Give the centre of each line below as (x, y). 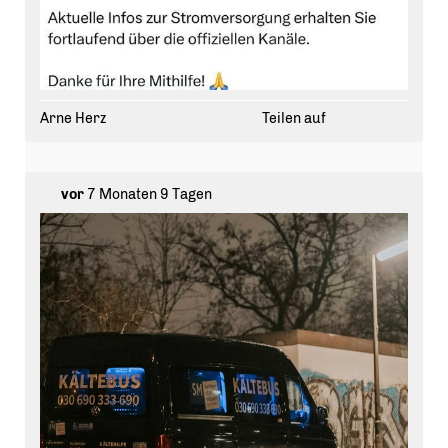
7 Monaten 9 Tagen (147, 195)
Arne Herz (73, 119)
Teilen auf (293, 119)
